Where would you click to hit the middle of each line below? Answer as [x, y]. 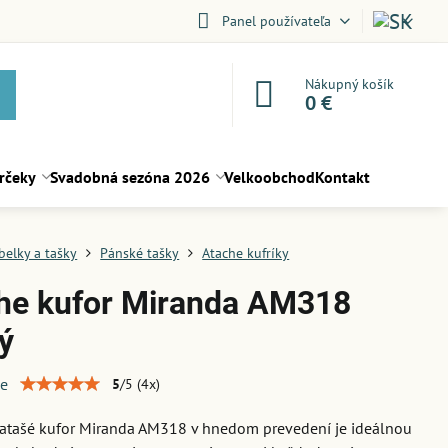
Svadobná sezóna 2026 [129, 177]
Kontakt [342, 177]
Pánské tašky [140, 253]
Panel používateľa [276, 20]
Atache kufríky [246, 253]
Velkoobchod [269, 177]
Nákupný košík [350, 84]
